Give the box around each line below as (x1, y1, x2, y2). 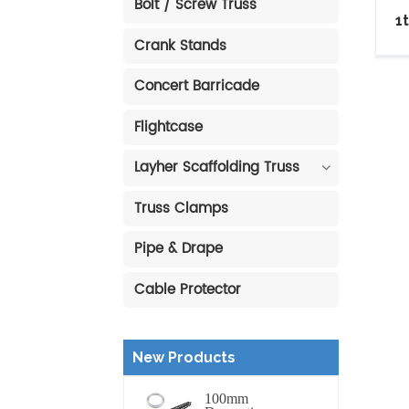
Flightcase (133, 115, 203, 139)
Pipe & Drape (133, 237, 223, 261)
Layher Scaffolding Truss (133, 156, 299, 180)
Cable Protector (133, 278, 241, 301)
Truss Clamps (133, 196, 228, 220)
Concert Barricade (133, 75, 259, 99)
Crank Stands (133, 34, 226, 58)
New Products (131, 349, 236, 367)
